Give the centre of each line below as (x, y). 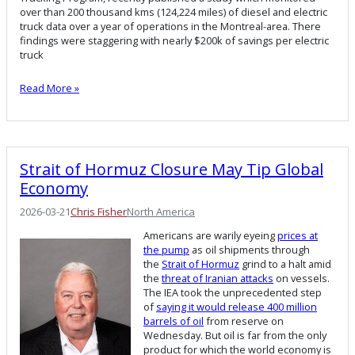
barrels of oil (174, 321)
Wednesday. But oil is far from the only (235, 336)
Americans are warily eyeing (210, 236)
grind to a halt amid (285, 264)
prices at (298, 236)
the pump (166, 250)
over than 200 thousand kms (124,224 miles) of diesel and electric (174, 12)
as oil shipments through (250, 250)
